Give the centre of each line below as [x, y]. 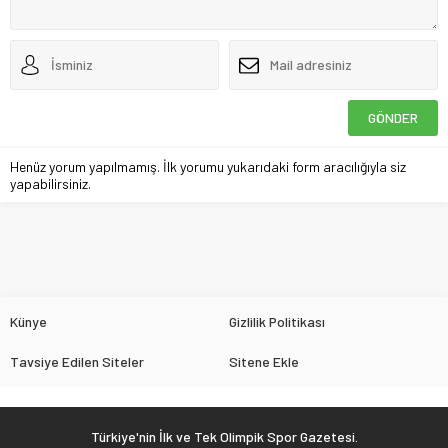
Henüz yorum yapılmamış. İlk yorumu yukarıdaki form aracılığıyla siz [208, 166]
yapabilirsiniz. [50, 183]
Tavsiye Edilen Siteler [77, 361]
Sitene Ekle [264, 361]
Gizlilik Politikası [277, 321]
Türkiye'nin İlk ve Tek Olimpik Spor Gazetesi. [224, 436]
